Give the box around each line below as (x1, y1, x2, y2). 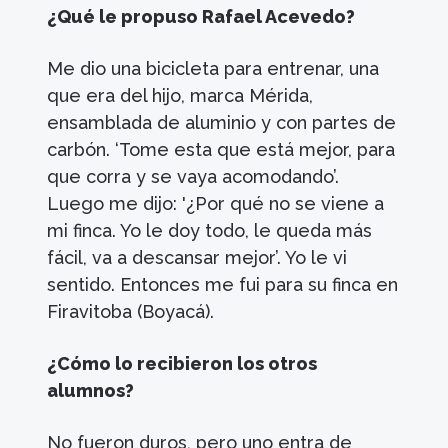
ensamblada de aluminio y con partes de (47, 111, 397, 133)
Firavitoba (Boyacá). (47, 300, 215, 322)
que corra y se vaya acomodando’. (47, 165, 340, 187)
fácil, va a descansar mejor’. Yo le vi (47, 246, 348, 268)
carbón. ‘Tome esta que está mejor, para (47, 138, 396, 160)
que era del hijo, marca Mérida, (47, 84, 314, 106)
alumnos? (47, 379, 135, 401)
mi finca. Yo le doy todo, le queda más (47, 219, 373, 241)
